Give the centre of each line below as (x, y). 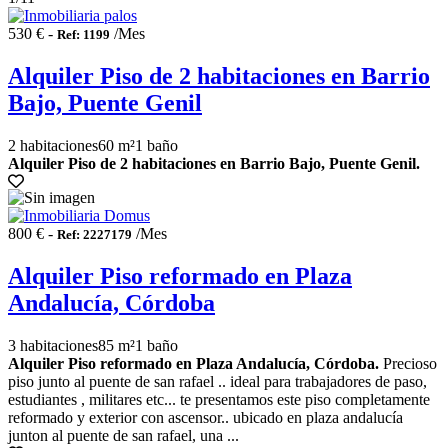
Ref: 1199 (83, 35)
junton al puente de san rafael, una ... (123, 435)
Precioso (408, 363)
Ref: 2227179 (94, 234)
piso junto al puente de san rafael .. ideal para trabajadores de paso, (217, 381)
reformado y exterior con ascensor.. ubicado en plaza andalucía (205, 417)
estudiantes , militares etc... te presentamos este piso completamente (219, 399)
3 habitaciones (53, 345)
